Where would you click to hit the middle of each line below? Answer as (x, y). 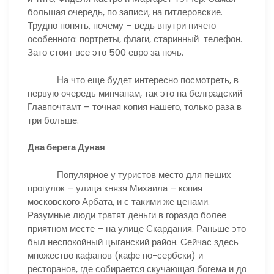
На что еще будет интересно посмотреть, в (133, 80)
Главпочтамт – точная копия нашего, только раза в (135, 106)
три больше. (53, 120)
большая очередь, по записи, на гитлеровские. (125, 12)
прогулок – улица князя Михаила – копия (115, 188)
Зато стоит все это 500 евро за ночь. (106, 52)
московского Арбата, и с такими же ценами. (119, 201)
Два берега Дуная (66, 147)
